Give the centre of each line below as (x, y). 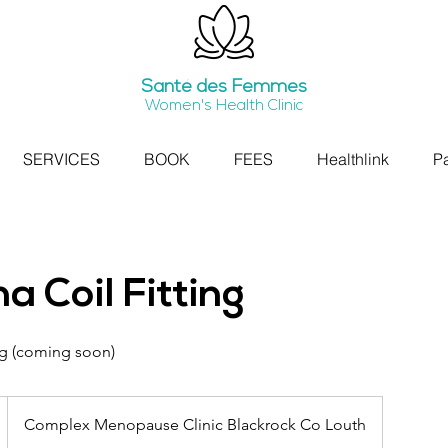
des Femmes (249, 87)
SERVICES (61, 159)
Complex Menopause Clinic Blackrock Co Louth (195, 424)
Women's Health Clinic (223, 106)
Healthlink (353, 159)
